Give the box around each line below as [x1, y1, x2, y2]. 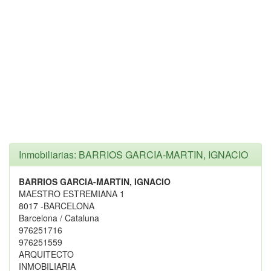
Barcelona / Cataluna [19, 212, 99, 224]
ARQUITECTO [19, 248, 74, 260]
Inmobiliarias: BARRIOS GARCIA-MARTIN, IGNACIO [19, 148, 248, 162]
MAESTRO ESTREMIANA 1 [19, 188, 125, 200]
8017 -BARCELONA [19, 200, 94, 212]
